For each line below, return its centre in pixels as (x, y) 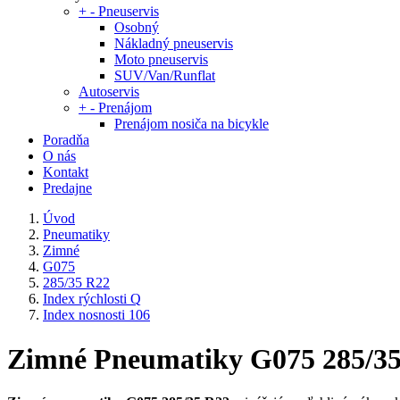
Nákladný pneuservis (174, 44)
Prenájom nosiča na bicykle (192, 124)
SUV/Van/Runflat (165, 76)
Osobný (137, 28)
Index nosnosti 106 (96, 315)
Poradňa (66, 140)
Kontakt (66, 172)
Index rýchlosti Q (92, 299)
